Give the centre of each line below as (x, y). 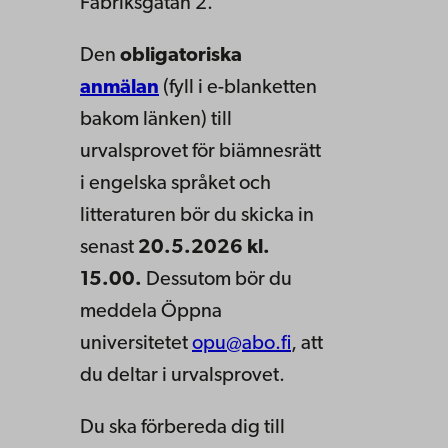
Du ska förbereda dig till (182, 428)
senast (109, 248)
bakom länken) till (156, 120)
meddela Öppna (151, 312)
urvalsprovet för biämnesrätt (200, 152)
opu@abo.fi (241, 344)
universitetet (136, 344)
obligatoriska (181, 56)
